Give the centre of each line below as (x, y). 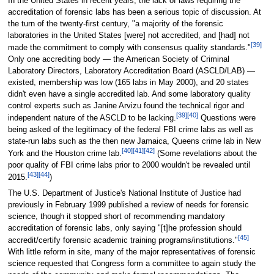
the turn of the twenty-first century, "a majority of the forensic (115, 24)
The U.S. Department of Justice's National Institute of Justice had (124, 193)
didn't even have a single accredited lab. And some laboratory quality (129, 94)
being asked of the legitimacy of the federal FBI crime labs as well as (130, 130)
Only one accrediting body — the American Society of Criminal (118, 59)
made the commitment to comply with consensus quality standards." (129, 47)
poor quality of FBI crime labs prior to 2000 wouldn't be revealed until (129, 165)
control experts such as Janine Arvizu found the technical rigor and (126, 106)
